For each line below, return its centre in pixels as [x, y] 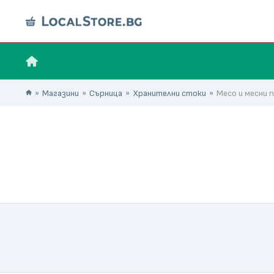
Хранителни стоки [169, 93]
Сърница [106, 93]
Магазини [61, 93]
